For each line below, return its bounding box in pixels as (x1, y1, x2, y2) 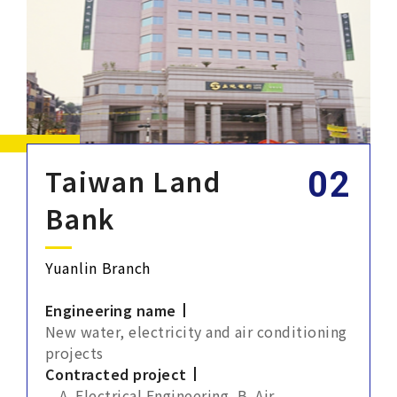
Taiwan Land (45, 161, 221, 200)
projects (45, 342, 104, 363)
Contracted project (45, 363, 187, 385)
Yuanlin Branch (45, 257, 152, 278)
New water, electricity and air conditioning (45, 321, 347, 342)
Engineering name (45, 300, 176, 321)
